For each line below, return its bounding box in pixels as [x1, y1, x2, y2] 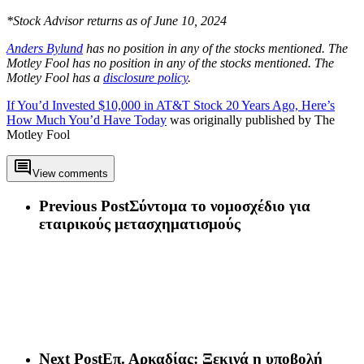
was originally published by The [167, 113, 335, 128]
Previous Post [39, 197, 129, 215]
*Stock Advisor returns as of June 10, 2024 [6, 14, 227, 28]
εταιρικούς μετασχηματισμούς [39, 215, 240, 233]
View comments [32, 167, 108, 180]
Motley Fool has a [6, 71, 103, 85]
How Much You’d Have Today [6, 113, 167, 128]
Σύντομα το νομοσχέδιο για [129, 197, 310, 215]
